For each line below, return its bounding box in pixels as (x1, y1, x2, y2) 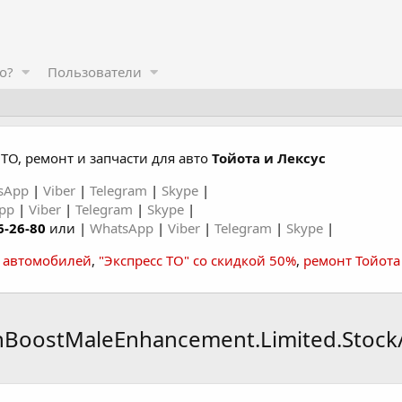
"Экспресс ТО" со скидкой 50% (99, 251, 296, 269)
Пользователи (47, 63, 142, 81)
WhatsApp (90, 219, 157, 237)
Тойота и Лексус (212, 149, 326, 167)
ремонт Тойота (303, 251, 400, 269)
